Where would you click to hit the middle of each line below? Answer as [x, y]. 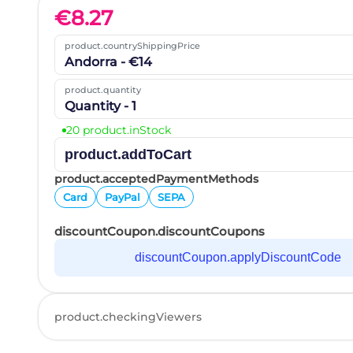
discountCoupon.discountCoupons [160, 232]
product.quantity [103, 90]
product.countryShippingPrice [133, 46]
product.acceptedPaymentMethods [157, 179]
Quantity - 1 [101, 106]
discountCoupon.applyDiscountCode [238, 258]
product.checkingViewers [128, 317]
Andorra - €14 [109, 62]
